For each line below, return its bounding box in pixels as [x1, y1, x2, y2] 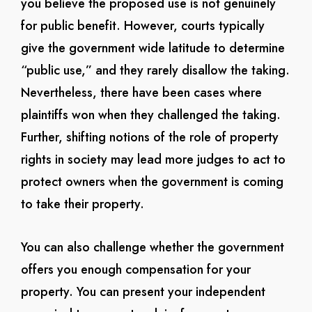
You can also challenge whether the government [20, 238, 284, 256]
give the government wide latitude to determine [20, 39, 285, 57]
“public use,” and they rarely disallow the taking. [20, 61, 290, 79]
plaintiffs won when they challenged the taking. [20, 106, 281, 124]
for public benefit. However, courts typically [20, 17, 265, 35]
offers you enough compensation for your [20, 260, 251, 279]
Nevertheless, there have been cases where [20, 84, 262, 102]
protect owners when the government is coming [20, 173, 283, 191]
